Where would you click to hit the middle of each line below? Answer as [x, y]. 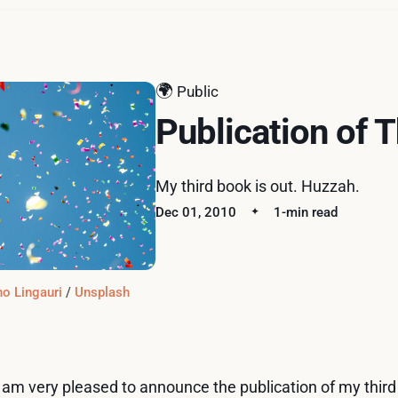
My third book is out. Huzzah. [258, 186]
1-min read [306, 212]
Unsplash [103, 292]
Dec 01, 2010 [196, 212]
